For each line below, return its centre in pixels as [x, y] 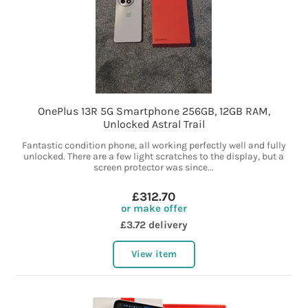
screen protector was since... [154, 168]
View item [154, 254]
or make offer [154, 209]
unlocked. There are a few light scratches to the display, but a [154, 157]
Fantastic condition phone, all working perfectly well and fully [154, 146]
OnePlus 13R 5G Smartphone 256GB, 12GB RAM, [154, 111]
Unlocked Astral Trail [154, 124]
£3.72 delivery [154, 225]
